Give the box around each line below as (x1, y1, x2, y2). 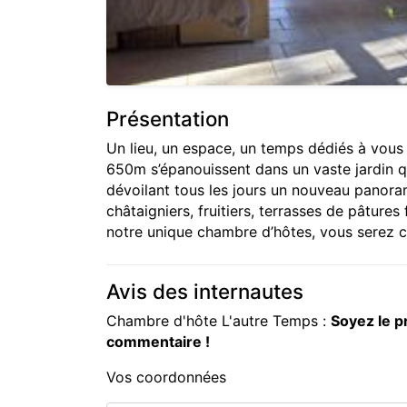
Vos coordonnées (106, 367, 226, 386)
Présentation (106, 105, 229, 131)
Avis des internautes (106, 278, 303, 303)
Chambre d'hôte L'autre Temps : (106, 311, 331, 330)
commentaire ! (106, 332, 210, 351)
